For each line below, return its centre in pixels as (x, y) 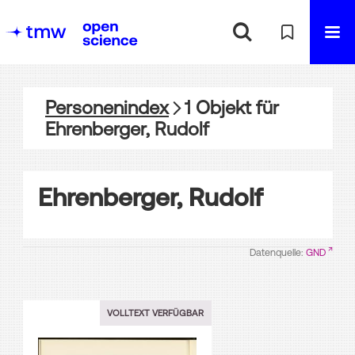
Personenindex (107, 107)
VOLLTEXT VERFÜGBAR (155, 313)
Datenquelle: (277, 252)
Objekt (221, 107)
